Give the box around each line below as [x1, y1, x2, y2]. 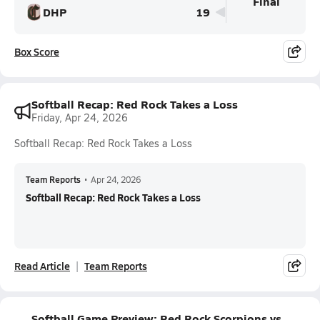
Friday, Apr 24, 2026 [31, 111, 128, 124]
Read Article [14, 259, 70, 273]
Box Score [14, 44, 59, 59]
